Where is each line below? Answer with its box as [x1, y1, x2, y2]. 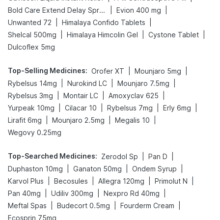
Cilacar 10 [65, 104, 97, 112]
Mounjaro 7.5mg [117, 79, 169, 87]
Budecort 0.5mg [57, 201, 110, 210]
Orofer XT [91, 67, 124, 75]
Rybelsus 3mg [8, 91, 53, 100]
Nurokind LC [67, 79, 107, 87]
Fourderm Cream [120, 201, 174, 210]
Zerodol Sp [101, 152, 138, 161]
